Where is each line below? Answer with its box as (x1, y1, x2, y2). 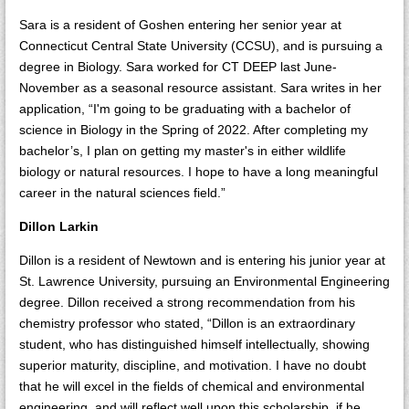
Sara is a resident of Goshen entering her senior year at (19, 17, 341, 32)
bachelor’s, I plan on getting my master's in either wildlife (19, 143, 346, 158)
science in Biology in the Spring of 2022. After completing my (19, 122, 368, 137)
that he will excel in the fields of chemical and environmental (19, 379, 364, 393)
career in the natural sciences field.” (19, 185, 225, 200)
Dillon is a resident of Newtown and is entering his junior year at (19, 253, 385, 267)
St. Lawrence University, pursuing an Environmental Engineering (19, 274, 390, 288)
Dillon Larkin (19, 219, 99, 234)
